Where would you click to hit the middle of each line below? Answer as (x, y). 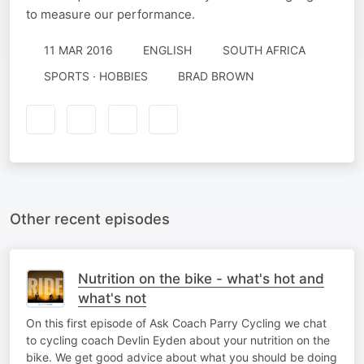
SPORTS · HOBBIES (95, 76)
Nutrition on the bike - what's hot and (201, 278)
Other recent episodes (90, 218)
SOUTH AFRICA (264, 50)
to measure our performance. (110, 14)
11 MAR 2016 (78, 50)
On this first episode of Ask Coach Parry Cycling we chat (176, 323)
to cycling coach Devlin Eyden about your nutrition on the (178, 340)
